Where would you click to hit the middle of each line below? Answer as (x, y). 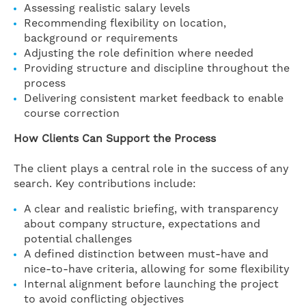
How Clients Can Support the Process (115, 139)
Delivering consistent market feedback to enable (154, 98)
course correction (72, 113)
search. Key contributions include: (105, 184)
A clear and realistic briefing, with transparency (151, 209)
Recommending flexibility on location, (125, 23)
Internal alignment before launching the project (151, 284)
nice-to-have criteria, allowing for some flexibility (157, 269)
